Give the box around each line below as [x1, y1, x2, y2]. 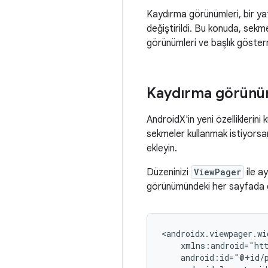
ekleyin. [147, 142, 177, 154]
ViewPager [194, 166, 241, 178]
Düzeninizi [147, 166, 191, 178]
